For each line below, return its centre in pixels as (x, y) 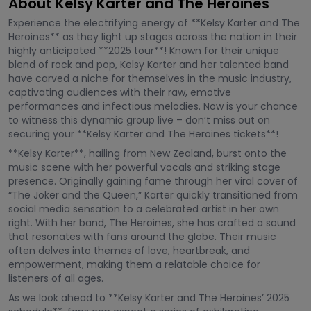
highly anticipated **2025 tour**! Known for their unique (144, 51)
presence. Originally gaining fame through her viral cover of (153, 181)
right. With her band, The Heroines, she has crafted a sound (152, 223)
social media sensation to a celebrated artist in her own (144, 209)
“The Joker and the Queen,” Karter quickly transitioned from (153, 195)
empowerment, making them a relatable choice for (134, 264)
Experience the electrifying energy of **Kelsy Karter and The (154, 23)
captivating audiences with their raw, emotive (120, 92)
